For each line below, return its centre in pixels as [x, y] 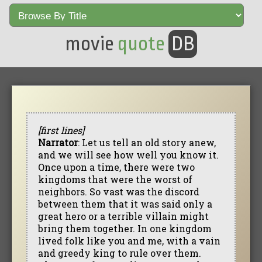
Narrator [58, 142]
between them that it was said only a [125, 204]
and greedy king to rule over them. [119, 253]
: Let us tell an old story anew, [146, 142]
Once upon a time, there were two [116, 167]
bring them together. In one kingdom [125, 228]
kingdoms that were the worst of [115, 179]
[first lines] [61, 130]
